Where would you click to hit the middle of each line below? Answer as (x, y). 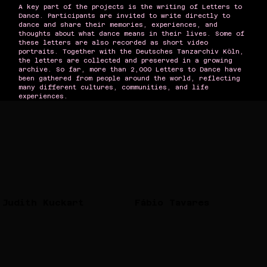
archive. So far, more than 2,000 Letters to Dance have (130, 69)
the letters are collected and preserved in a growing (126, 60)
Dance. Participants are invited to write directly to (125, 16)
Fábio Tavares (172, 203)
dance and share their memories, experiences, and (118, 25)
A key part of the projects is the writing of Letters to (131, 7)
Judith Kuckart (44, 203)
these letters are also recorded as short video (114, 43)
